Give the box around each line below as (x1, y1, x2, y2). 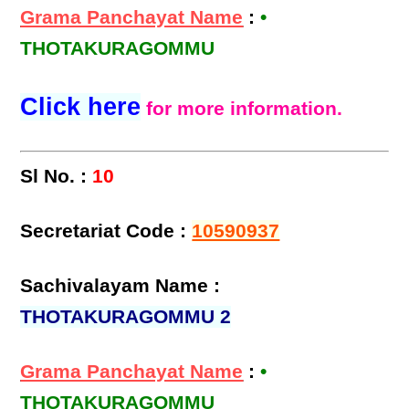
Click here (20, 93, 142, 121)
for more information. (146, 98, 343, 121)
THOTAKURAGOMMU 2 (20, 306, 232, 329)
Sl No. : (20, 165, 88, 188)
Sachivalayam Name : (20, 275, 221, 298)
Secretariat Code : (20, 220, 193, 243)
